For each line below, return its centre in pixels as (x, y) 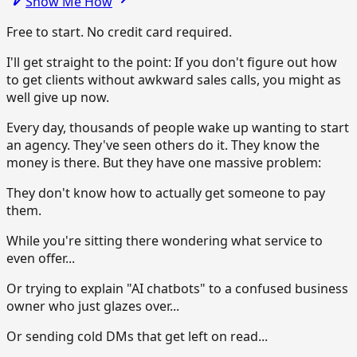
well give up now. (58, 97)
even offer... (41, 258)
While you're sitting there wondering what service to (165, 240)
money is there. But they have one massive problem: (164, 162)
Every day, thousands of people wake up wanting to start (178, 127)
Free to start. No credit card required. (119, 31)
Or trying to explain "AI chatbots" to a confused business (177, 288)
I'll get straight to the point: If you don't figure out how (172, 62)
